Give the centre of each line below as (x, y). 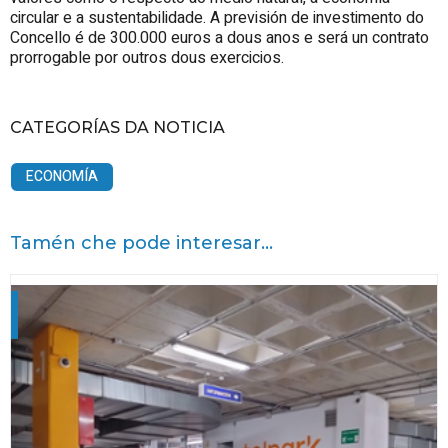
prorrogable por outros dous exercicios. (147, 57)
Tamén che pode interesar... (141, 242)
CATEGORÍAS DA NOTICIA (117, 127)
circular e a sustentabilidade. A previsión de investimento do (217, 17)
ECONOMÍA (62, 176)
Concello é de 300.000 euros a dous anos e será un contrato (219, 37)
